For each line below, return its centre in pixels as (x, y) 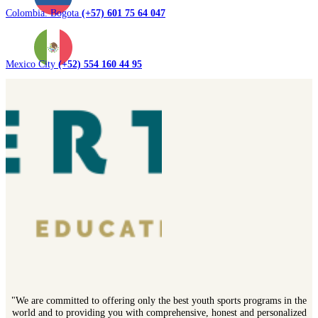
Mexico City (32, 64)
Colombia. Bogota (44, 12)
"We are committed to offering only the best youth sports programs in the (159, 301)
